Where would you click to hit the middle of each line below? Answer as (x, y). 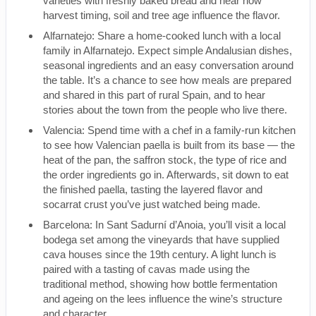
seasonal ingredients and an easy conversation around (168, 65)
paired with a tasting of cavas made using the (146, 269)
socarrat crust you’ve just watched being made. (152, 204)
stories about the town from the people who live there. (166, 110)
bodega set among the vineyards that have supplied (161, 239)
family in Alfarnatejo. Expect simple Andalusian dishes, (168, 50)
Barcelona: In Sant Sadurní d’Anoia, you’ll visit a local (164, 225)
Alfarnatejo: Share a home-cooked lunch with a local (162, 36)
